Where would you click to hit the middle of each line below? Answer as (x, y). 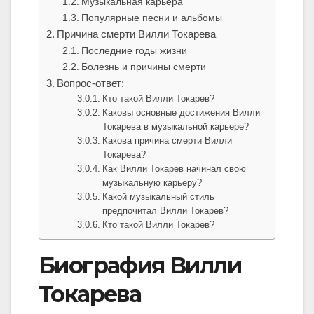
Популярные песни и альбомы (151, 18)
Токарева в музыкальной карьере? (176, 127)
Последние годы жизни (134, 51)
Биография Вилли (140, 266)
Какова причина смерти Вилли (168, 141)
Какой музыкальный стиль (159, 197)
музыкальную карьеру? (152, 183)
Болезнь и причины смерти (143, 67)
